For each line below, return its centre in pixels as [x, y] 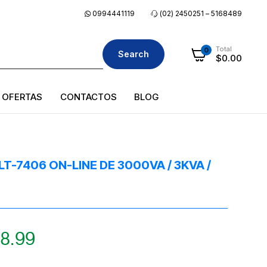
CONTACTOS [88, 97]
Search [134, 54]
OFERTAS [22, 97]
